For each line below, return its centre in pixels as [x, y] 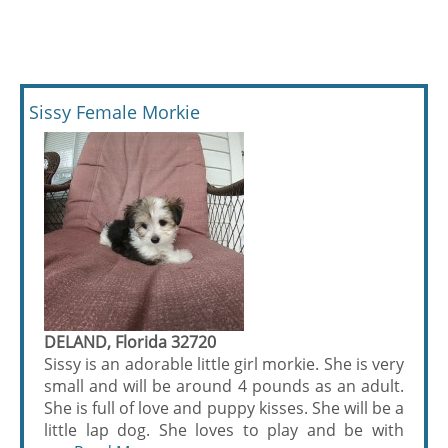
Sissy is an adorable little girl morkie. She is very [224, 363]
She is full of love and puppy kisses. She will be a [224, 407]
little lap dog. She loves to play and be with [224, 429]
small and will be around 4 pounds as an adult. [224, 385]
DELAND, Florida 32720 [130, 341]
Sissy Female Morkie [114, 111]
